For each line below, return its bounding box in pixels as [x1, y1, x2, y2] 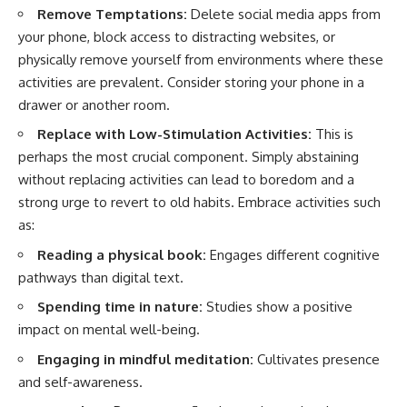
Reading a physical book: [37, 245, 206, 263]
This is [312, 125, 353, 144]
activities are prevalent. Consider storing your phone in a [18, 73, 364, 91]
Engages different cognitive [206, 245, 380, 263]
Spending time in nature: [37, 298, 203, 316]
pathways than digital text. [18, 268, 184, 286]
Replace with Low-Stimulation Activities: [37, 125, 312, 144]
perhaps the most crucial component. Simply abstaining [18, 148, 359, 166]
